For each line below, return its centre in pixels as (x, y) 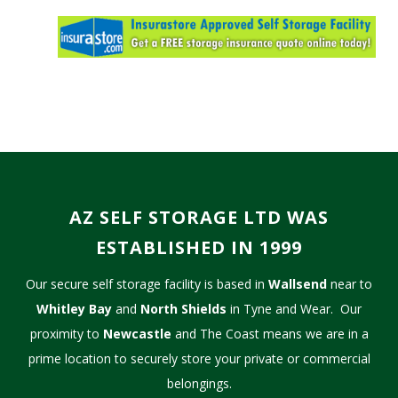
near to (350, 283)
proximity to (66, 333)
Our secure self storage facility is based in (147, 283)
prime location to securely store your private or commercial (199, 358)
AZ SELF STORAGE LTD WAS (199, 217)
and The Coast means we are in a (270, 333)
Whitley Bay (74, 308)
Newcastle (137, 333)
